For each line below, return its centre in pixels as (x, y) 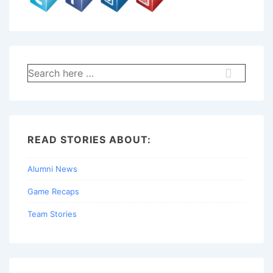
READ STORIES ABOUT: (89, 139)
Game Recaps (53, 191)
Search (40, 70)
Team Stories (52, 214)
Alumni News (52, 168)
